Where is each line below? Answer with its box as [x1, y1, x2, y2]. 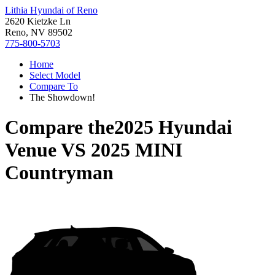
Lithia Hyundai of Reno [5, 5, 98, 15]
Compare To [29, 81, 78, 91]
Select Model [29, 70, 80, 80]
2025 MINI [91, 139, 182, 161]
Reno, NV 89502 [5, 27, 72, 37]
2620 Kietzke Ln [5, 16, 71, 26]
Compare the [5, 116, 114, 139]
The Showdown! [29, 92, 95, 103]
